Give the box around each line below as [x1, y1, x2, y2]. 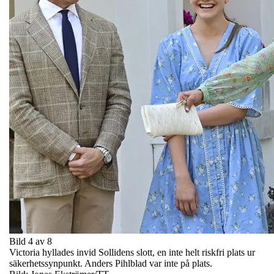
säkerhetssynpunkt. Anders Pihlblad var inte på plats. [9, 257, 212, 268]
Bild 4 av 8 [9, 235, 52, 246]
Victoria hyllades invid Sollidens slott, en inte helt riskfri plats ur [9, 246, 255, 257]
